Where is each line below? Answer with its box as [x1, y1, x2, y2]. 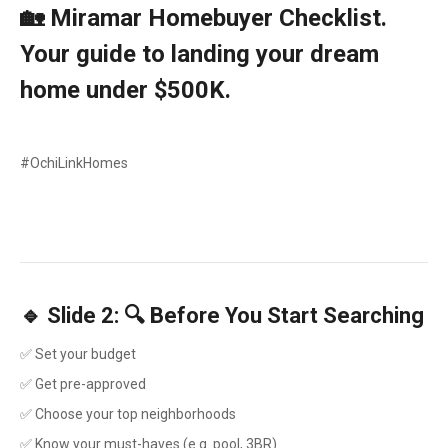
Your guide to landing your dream [20, 40, 379, 68]
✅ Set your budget [20, 346, 136, 362]
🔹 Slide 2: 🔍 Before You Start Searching [20, 303, 424, 328]
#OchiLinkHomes [20, 155, 128, 171]
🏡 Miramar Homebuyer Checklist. [20, 4, 387, 32]
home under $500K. [20, 76, 231, 104]
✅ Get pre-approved [20, 376, 146, 392]
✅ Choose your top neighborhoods [20, 406, 236, 422]
